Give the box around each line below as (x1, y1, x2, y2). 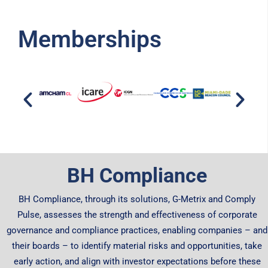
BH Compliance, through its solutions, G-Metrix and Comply (19, 194, 255, 205)
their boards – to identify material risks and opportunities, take (12, 240, 262, 252)
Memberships (18, 26, 162, 54)
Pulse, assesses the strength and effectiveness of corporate (17, 209, 257, 221)
